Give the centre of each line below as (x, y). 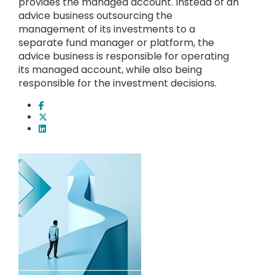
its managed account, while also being (110, 70)
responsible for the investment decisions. (118, 83)
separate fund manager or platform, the (116, 43)
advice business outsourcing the (95, 16)
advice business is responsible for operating (124, 56)
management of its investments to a (107, 29)
